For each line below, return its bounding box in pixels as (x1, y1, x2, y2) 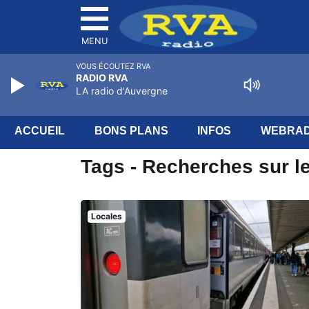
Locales (90, 211, 122, 221)
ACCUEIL (14, 125, 66, 137)
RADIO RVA (76, 72, 128, 83)
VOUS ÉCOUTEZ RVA (76, 61, 150, 71)
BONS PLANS (94, 125, 168, 137)
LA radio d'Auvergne (76, 85, 168, 97)
